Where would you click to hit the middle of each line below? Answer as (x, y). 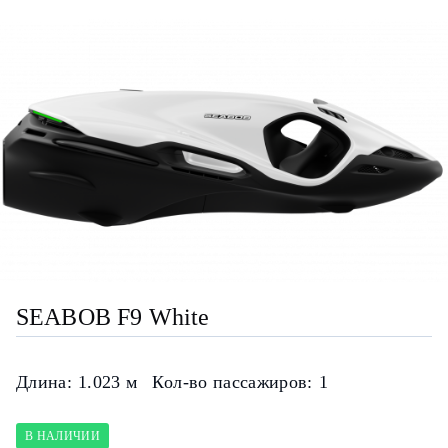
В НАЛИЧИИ (62, 436)
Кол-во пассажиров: (232, 382)
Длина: (44, 382)
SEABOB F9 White (112, 317)
